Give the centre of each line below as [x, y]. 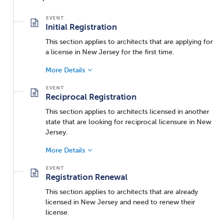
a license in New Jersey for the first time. [110, 52]
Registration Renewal [87, 177]
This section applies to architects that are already [122, 191]
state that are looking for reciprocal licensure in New [128, 121]
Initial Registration [81, 27]
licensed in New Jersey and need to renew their [120, 202]
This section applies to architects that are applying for [129, 41]
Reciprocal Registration [91, 97]
